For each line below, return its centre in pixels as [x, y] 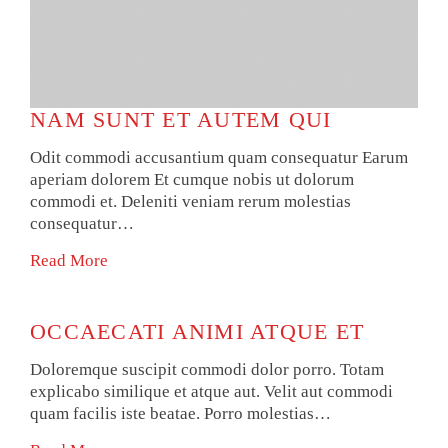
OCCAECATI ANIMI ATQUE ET [197, 331]
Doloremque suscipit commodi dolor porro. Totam [207, 369]
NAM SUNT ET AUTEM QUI [181, 120]
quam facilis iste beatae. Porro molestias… [180, 413]
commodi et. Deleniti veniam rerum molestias [190, 202]
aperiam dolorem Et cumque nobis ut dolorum [192, 180]
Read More [69, 261]
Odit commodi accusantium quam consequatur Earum [219, 158]
